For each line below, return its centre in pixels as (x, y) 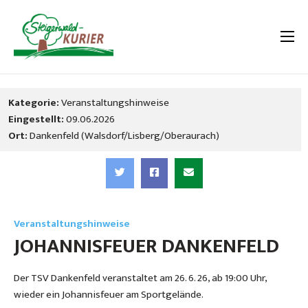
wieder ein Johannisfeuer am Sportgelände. (109, 295)
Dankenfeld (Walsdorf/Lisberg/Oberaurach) (124, 136)
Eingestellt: (36, 120)
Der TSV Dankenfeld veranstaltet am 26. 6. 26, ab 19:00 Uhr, (140, 278)
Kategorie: (34, 103)
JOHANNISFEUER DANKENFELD (146, 246)
